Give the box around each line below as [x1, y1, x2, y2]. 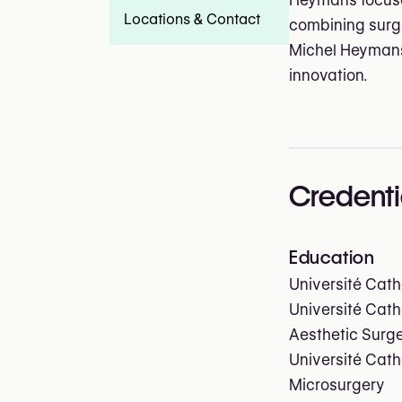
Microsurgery [289, 375, 385, 394]
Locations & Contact [124, 11, 260, 29]
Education [289, 246, 375, 268]
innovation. [289, 66, 368, 85]
